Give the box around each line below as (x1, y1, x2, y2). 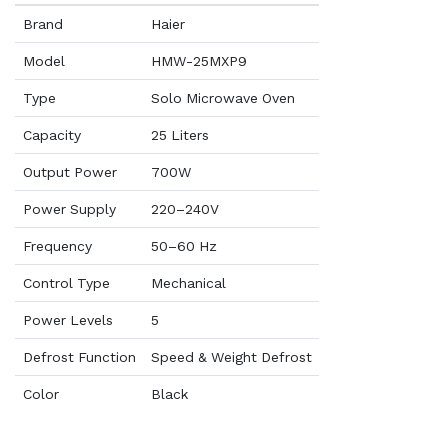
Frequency (22, 238, 92, 254)
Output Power (22, 164, 117, 180)
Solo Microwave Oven (150, 90, 295, 106)
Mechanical (150, 275, 226, 291)
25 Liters (150, 127, 209, 143)
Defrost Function (22, 349, 136, 365)
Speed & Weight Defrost (150, 349, 312, 365)
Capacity (22, 127, 81, 143)
